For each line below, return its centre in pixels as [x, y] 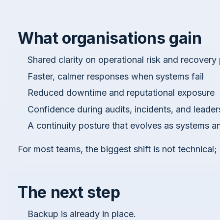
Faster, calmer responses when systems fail [116, 76]
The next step [69, 192]
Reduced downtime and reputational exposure [121, 93]
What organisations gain [110, 38]
